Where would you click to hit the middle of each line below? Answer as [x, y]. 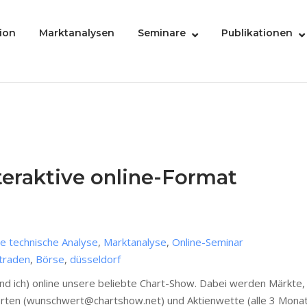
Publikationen [257, 33]
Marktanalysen [77, 33]
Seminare [162, 33]
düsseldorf [95, 259]
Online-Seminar [208, 242]
